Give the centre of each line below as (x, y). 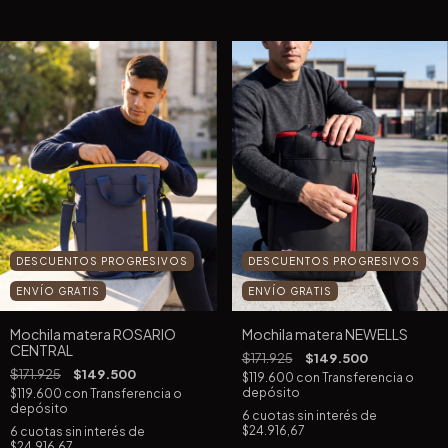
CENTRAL (41, 350)
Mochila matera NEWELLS (324, 334)
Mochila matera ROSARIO (93, 334)
